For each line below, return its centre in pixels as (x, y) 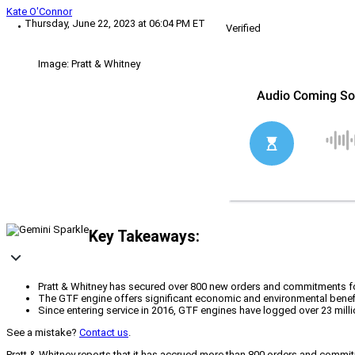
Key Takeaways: (144, 236)
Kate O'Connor (39, 12)
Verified (243, 29)
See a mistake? (43, 333)
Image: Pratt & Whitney (89, 64)
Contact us (104, 333)
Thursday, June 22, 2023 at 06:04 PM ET (115, 24)
